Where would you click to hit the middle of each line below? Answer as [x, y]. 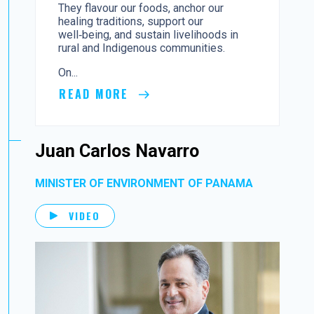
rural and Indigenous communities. [145, 48]
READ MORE [96, 94]
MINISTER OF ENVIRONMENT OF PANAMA [144, 183]
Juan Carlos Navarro [117, 151]
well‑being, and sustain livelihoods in [149, 34]
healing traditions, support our [131, 21]
